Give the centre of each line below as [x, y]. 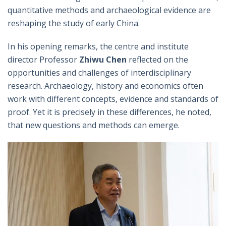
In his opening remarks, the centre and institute [98, 47]
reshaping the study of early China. [74, 23]
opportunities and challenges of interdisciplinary [99, 73]
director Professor [42, 60]
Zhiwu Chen [103, 60]
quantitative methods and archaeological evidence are [109, 10]
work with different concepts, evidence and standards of [113, 99]
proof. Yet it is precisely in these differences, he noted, [109, 112]
